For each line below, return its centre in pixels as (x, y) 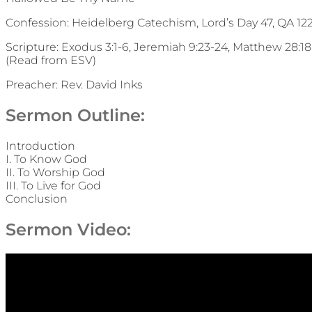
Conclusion (37, 198)
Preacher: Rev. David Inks (74, 85)
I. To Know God (46, 159)
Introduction (40, 146)
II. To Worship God (55, 172)
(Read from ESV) (51, 60)
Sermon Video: (68, 229)
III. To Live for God (53, 185)
